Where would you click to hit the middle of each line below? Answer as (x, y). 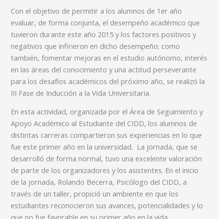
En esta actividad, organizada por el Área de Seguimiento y (107, 112)
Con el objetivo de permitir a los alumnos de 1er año (97, 11)
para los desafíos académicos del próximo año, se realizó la (108, 81)
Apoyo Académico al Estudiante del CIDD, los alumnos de (104, 123)
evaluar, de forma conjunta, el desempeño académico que (106, 22)
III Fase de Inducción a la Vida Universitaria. (81, 93)
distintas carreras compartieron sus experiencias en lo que (107, 135)
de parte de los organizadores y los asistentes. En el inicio (105, 170)
